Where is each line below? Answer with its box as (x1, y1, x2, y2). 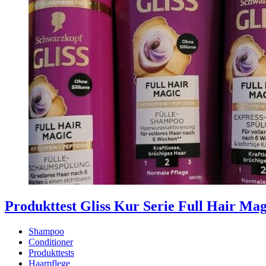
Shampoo (28, 226, 64, 237)
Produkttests (28, 248, 74, 258)
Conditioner (28, 237, 73, 248)
